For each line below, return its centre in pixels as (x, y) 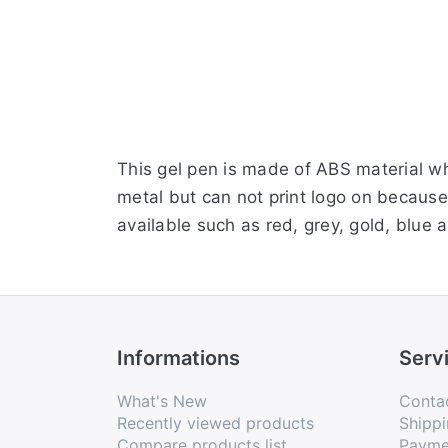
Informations (178, 358)
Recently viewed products (215, 423)
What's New (162, 401)
